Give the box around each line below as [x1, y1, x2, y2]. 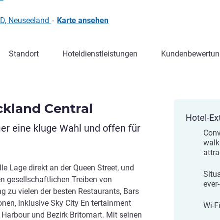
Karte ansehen [57, 16, 109, 25]
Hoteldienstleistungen [62, 49, 137, 58]
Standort [9, 49, 39, 58]
